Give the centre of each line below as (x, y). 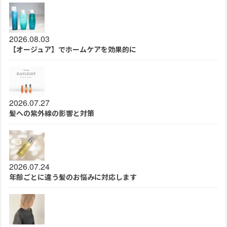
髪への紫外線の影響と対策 (52, 113)
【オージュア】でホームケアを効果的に (73, 49)
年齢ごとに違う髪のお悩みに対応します (73, 177)
